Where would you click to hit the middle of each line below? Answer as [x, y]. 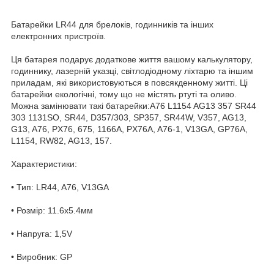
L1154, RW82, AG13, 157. [61, 140]
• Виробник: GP [42, 257]
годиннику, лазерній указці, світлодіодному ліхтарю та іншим [132, 71]
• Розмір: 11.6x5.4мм [52, 210]
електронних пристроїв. [58, 36]
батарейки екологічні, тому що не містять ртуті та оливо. [124, 94]
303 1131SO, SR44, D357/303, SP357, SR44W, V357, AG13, [129, 117]
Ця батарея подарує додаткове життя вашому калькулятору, [132, 59]
